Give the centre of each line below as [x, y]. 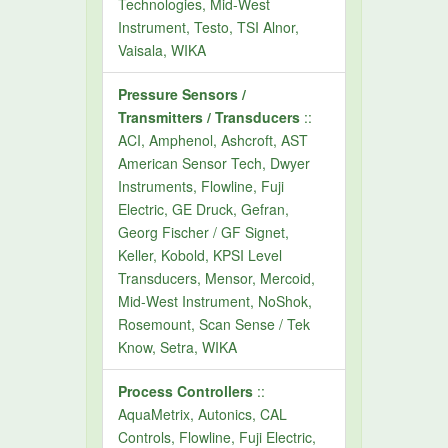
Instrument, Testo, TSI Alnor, [209, 27]
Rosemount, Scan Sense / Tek [214, 324]
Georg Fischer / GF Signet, [204, 232]
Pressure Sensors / [182, 94]
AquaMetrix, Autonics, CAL [203, 414]
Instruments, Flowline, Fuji [201, 186]
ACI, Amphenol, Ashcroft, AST [213, 140]
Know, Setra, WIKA [178, 347]
